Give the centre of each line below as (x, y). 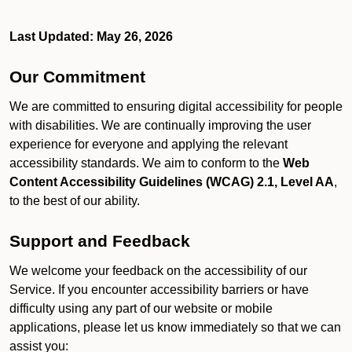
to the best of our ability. (75, 201)
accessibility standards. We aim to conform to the (146, 163)
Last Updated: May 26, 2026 (91, 37)
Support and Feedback (100, 241)
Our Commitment (77, 77)
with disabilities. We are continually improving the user (160, 125)
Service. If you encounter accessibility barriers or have (159, 290)
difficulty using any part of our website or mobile (141, 308)
